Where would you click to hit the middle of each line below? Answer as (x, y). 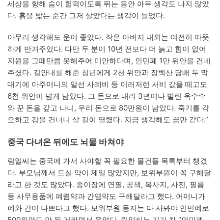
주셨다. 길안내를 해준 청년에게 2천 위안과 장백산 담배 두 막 (108, 72)
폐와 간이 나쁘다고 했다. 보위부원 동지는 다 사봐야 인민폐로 (108, 208)
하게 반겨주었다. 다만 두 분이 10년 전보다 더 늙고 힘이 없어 (107, 49)
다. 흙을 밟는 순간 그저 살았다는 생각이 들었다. (86, 15)
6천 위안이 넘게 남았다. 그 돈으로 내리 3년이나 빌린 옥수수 (107, 96)
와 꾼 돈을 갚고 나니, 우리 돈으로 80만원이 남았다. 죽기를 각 (108, 108)
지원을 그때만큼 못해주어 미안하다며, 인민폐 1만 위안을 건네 (109, 60)
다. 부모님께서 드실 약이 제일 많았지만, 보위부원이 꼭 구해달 (109, 172)
